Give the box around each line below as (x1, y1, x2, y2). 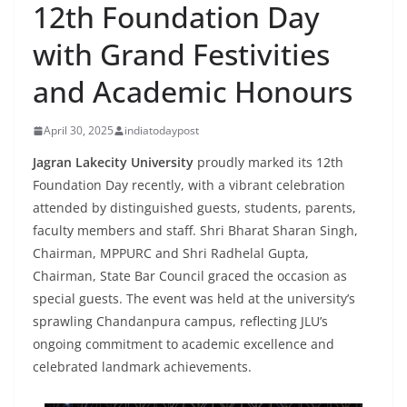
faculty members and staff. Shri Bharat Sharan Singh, (33, 222, 358, 239)
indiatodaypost (124, 123, 199, 138)
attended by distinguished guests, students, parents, (33, 199, 356, 216)
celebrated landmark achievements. (33, 358, 252, 375)
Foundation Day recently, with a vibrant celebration (33, 176, 345, 194)
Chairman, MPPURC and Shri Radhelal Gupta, (33, 244, 309, 262)
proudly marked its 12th (194, 154, 343, 171)
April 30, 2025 (44, 123, 114, 138)
